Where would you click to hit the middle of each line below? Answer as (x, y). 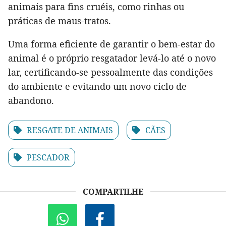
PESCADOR (48, 157)
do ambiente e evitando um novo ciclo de (97, 86)
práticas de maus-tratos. (60, 20)
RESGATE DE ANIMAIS (70, 130)
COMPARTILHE (113, 191)
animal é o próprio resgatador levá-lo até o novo (112, 58)
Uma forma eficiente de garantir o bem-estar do (111, 44)
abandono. (31, 100)
